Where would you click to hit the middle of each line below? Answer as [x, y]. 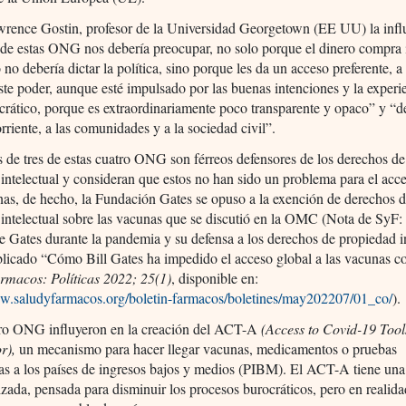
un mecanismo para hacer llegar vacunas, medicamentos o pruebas [207, 348]
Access [287, 328]
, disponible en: [215, 277]
